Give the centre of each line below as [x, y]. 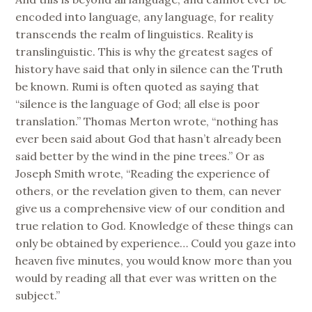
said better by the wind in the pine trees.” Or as [140, 156]
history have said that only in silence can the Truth [149, 69]
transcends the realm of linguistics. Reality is [135, 34]
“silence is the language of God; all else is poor [138, 103]
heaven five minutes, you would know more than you [154, 260]
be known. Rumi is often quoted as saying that [138, 86]
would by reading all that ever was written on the [146, 278]
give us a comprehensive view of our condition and [150, 208]
